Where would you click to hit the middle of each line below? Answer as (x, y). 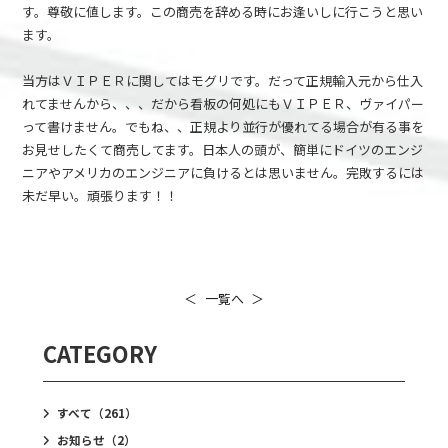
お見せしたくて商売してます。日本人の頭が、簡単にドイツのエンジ (223, 150)
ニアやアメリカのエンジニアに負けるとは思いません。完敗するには (223, 173)
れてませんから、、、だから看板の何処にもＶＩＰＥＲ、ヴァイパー (223, 104)
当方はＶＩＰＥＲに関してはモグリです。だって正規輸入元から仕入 (223, 81)
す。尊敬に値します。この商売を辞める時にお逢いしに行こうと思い (223, 12)
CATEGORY (99, 352)
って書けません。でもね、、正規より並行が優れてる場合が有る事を (223, 127)
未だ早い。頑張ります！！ (100, 196)
